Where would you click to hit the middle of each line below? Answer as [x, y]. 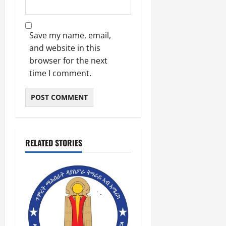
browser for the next [68, 61]
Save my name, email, [70, 36]
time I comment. [60, 73]
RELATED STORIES [54, 143]
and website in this [65, 48]
